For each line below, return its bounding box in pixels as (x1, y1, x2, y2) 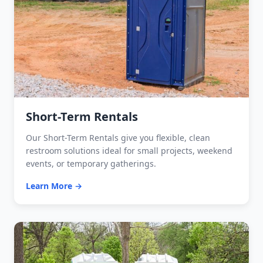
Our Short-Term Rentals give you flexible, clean (26, 131, 210, 143)
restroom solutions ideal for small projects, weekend (26, 144, 232, 156)
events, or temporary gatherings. (26, 157, 156, 169)
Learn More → (26, 180, 82, 191)
